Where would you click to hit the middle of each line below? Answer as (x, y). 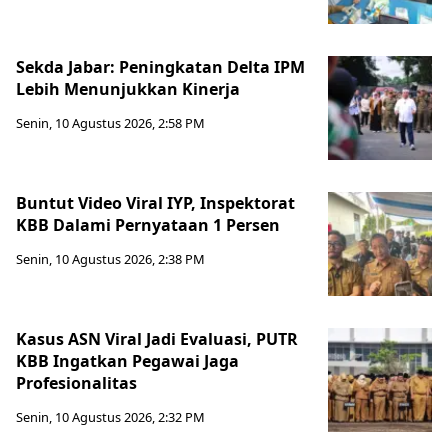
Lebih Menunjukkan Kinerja (128, 89)
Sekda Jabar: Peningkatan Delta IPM (160, 67)
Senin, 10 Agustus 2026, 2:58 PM (110, 123)
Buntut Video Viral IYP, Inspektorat (155, 203)
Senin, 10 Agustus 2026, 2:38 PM (110, 259)
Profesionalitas (76, 383)
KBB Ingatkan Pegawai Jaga (127, 361)
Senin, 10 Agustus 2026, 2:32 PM (110, 417)
